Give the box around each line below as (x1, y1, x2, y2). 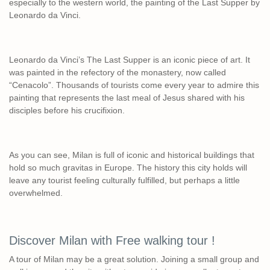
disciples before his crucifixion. (9, 105, 127, 115)
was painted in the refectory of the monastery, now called (9, 67, 226, 77)
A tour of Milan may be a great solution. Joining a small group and (9, 254, 259, 264)
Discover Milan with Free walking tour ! (9, 233, 215, 247)
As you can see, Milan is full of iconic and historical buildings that (9, 149, 254, 160)
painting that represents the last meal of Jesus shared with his (9, 92, 245, 102)
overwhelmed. (9, 187, 63, 198)
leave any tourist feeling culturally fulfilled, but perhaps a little (9, 175, 240, 185)
